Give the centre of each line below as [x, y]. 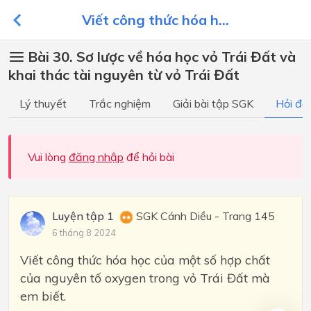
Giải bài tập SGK [213, 103]
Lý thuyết [43, 103]
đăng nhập [96, 157]
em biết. [43, 296]
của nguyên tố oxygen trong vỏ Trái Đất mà [145, 278]
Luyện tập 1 [83, 216]
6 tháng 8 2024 [84, 233]
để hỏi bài [149, 157]
